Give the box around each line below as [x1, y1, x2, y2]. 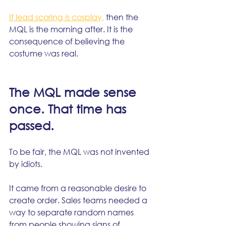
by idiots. [9, 158, 42, 169]
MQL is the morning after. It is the [9, 24, 135, 34]
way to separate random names [9, 207, 136, 217]
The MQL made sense [9, 84, 140, 99]
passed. [9, 118, 54, 133]
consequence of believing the [9, 36, 127, 46]
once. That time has [9, 101, 130, 116]
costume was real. [9, 48, 78, 59]
